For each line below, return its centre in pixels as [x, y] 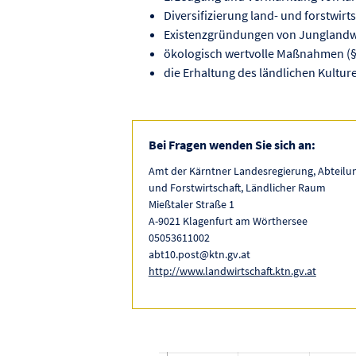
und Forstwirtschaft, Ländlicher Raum [237, 187]
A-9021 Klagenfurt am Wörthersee [228, 221]
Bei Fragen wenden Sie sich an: [232, 144]
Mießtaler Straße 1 [191, 204]
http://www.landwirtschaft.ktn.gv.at [232, 271]
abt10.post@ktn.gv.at [199, 254]
